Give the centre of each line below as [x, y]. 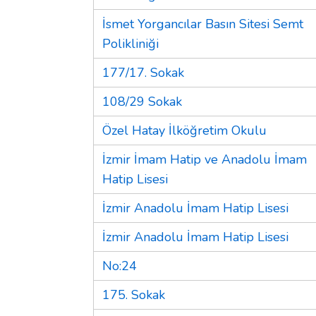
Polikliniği [130, 43]
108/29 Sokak [142, 101]
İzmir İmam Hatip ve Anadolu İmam [205, 159]
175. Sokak [134, 294]
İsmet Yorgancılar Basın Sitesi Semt [203, 24]
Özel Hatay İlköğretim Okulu [184, 130]
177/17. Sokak [143, 72]
